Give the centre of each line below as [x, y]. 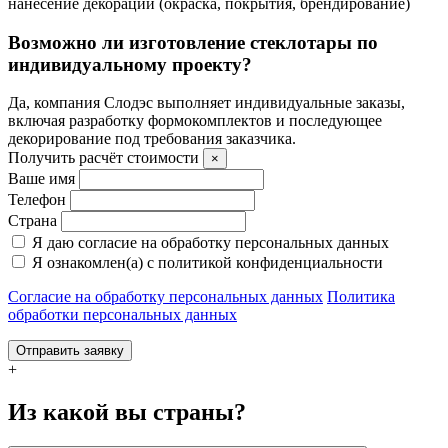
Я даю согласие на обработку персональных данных [210, 243]
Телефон [37, 200]
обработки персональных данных [122, 315]
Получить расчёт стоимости [103, 158]
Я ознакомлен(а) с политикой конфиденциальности [207, 263]
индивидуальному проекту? [130, 64]
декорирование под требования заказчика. [152, 139]
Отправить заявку [70, 351]
